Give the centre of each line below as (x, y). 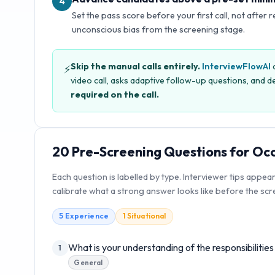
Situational (146, 216)
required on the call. (114, 95)
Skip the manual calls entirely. (135, 67)
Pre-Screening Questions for (161, 152)
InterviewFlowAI (236, 67)
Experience (87, 216)
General (88, 262)
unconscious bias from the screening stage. (158, 30)
